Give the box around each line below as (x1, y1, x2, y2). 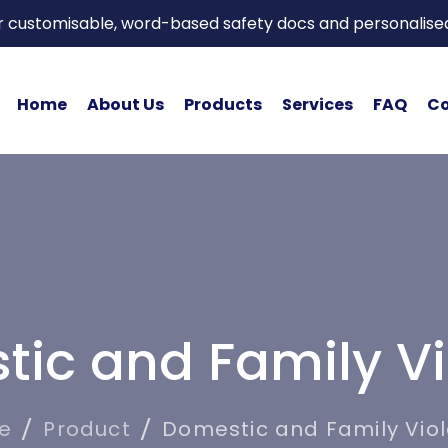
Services (281, 92, 353, 116)
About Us (86, 92, 164, 116)
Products (183, 92, 262, 116)
